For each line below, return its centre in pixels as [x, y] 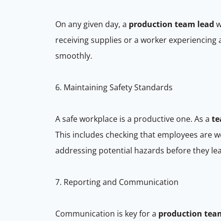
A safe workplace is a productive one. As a [133, 119]
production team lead [171, 24]
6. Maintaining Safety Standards [115, 87]
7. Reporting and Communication [118, 182]
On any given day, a [92, 24]
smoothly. [75, 55]
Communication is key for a [107, 213]
